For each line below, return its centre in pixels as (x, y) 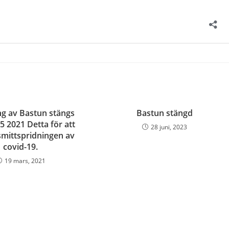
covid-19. (21, 147)
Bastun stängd (165, 113)
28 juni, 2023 (169, 127)
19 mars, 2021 (25, 161)
